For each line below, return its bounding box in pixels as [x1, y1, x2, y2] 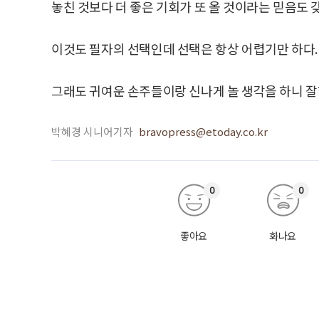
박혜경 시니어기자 [51, 123, 133, 139]
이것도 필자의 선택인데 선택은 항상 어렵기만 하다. [51, 38, 318, 58]
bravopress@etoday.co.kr [139, 123, 268, 139]
